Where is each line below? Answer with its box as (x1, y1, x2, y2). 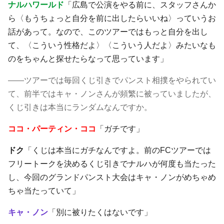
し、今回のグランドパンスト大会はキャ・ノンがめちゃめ (8, 172, 216, 181)
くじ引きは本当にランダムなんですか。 (8, 102, 152, 111)
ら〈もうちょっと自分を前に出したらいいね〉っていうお (8, 13, 216, 22)
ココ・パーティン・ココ (8, 124, 96, 133)
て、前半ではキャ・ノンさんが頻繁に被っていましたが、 (8, 89, 216, 98)
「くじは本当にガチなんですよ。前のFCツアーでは (24, 145, 211, 154)
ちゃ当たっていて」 (8, 186, 80, 195)
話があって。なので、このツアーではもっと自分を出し (8, 27, 208, 36)
